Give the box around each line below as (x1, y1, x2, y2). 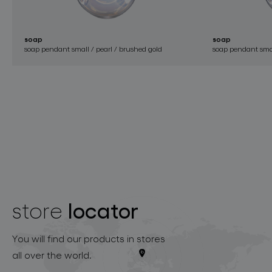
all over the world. (12, 248, 91, 260)
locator (68, 195, 138, 222)
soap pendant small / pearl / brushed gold (24, 44, 162, 53)
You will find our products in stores (12, 232, 165, 244)
